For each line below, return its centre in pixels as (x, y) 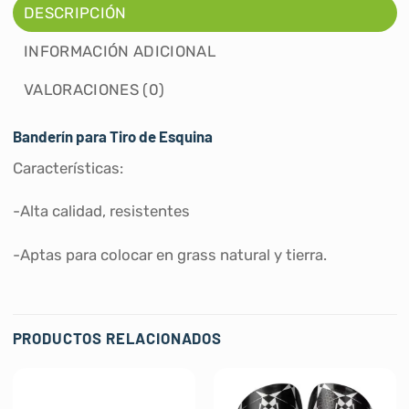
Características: (68, 168)
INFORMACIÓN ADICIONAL (120, 52)
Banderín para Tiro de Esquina (112, 136)
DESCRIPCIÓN (75, 13)
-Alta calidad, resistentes (101, 211)
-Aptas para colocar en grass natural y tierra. (169, 255)
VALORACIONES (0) (94, 90)
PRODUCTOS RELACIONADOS (117, 338)
